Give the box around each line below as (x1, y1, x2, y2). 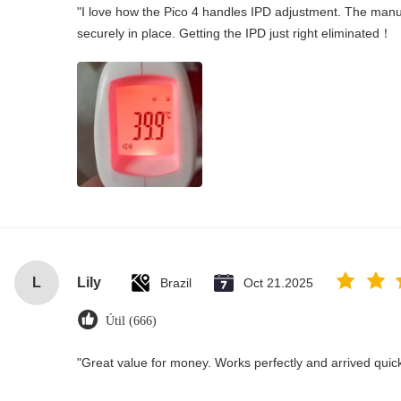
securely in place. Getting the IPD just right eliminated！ (77, 26, 392, 40)
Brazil (160, 276, 192, 290)
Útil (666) (106, 314, 157, 328)
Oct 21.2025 (243, 276, 313, 290)
